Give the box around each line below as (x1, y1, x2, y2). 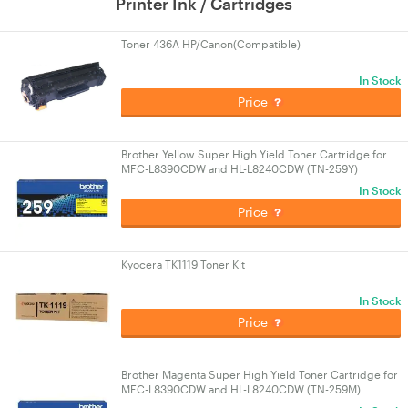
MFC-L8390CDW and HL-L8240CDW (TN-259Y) (121, 162, 358, 175)
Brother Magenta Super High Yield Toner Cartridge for (121, 368, 398, 381)
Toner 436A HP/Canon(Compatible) (121, 37, 301, 50)
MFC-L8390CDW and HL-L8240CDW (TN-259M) (121, 382, 361, 395)
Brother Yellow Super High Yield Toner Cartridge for (121, 148, 387, 160)
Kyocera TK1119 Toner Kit (121, 258, 245, 270)
